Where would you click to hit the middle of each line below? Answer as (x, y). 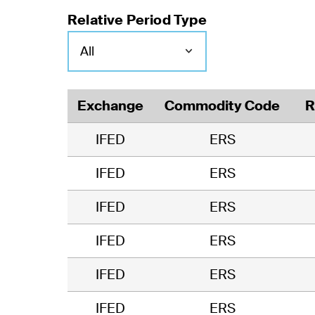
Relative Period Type (137, 20)
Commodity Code (222, 106)
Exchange (110, 106)
